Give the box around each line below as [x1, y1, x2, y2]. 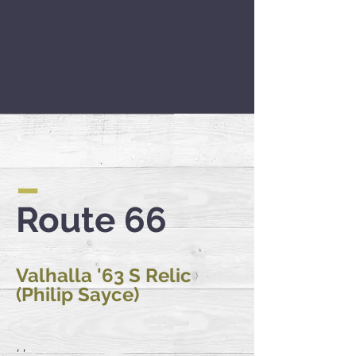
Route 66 [16, 199, 167, 240]
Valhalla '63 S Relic [16, 264, 192, 287]
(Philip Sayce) [16, 283, 139, 306]
